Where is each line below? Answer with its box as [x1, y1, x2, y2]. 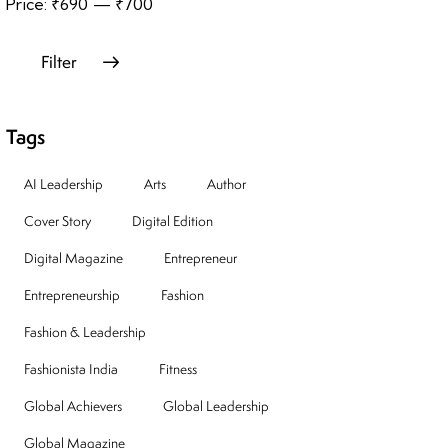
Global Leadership [163, 397, 270, 416]
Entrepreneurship [24, 286, 121, 305]
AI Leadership [24, 175, 104, 194]
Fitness [159, 360, 198, 379]
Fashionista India [24, 360, 119, 379]
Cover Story [24, 212, 92, 231]
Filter [41, 50, 78, 73]
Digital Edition [132, 212, 214, 231]
